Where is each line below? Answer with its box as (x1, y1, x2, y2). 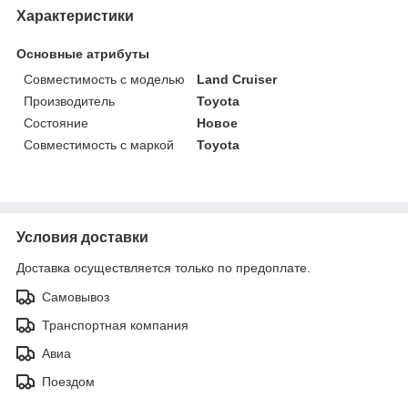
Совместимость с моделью (24, 71, 185, 87)
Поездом (42, 373, 95, 389)
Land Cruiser (197, 71, 278, 87)
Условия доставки (16, 229, 148, 245)
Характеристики (16, 7, 134, 24)
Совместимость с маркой (24, 137, 174, 152)
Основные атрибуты (16, 46, 149, 61)
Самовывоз (42, 289, 109, 304)
